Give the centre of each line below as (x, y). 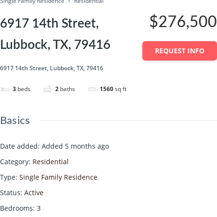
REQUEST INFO (180, 51)
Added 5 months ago (75, 146)
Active (34, 193)
